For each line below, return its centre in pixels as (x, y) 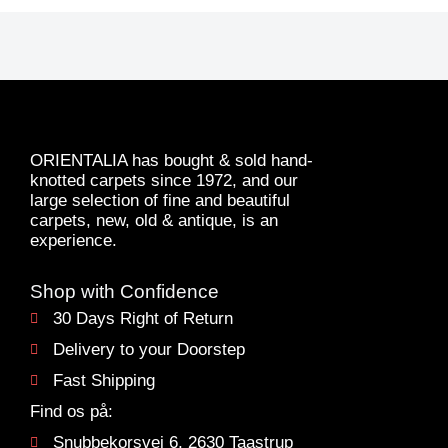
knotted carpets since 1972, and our (164, 180)
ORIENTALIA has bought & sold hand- (171, 160)
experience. (73, 240)
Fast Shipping (103, 381)
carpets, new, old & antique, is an (154, 220)
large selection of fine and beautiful (160, 200)
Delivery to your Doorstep (148, 350)
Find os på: (71, 412)
